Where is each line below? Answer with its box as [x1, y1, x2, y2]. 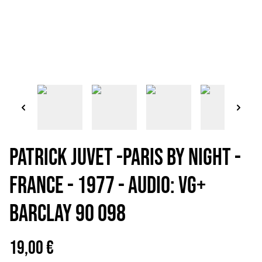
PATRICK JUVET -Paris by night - [9, 144, 241, 172]
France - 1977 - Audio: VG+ [9, 172, 206, 200]
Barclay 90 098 [9, 200, 126, 228]
